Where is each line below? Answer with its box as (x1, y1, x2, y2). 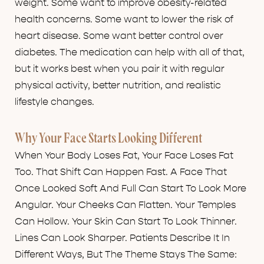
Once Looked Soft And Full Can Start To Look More (15, 183, 246, 194)
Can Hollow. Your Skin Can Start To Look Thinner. (15, 216, 237, 227)
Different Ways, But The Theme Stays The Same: (15, 249, 237, 260)
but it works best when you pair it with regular (15, 64, 225, 75)
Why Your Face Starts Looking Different (15, 132, 202, 147)
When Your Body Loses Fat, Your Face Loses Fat (15, 150, 233, 161)
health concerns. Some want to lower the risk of (15, 14, 233, 25)
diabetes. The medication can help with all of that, (15, 47, 245, 58)
